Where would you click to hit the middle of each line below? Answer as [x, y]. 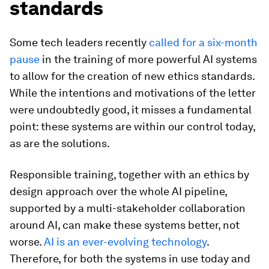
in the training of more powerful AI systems [148, 59]
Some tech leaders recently [79, 42]
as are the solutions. [60, 143]
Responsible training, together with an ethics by [129, 174]
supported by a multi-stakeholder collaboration [128, 208]
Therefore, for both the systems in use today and [130, 258]
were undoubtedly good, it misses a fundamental [131, 110]
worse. [27, 242]
